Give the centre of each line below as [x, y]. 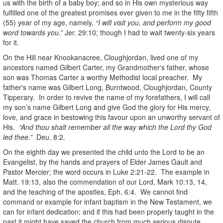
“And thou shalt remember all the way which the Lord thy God [114, 127]
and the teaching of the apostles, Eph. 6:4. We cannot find [95, 191]
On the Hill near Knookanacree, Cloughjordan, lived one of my [101, 57]
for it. [11, 42]
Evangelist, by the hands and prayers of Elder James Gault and [103, 162]
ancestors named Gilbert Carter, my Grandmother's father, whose [106, 67]
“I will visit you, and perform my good [153, 22]
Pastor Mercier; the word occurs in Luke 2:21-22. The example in [106, 171]
